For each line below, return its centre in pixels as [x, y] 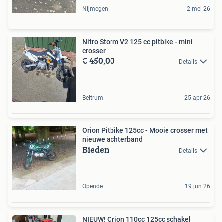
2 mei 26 [198, 9]
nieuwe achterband [112, 139]
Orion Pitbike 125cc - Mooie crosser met [145, 130]
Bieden [96, 149]
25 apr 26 [197, 97]
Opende [92, 186]
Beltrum [93, 97]
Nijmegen [95, 9]
